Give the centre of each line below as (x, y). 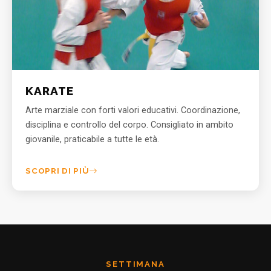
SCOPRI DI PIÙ (57, 171)
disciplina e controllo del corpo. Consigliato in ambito (130, 125)
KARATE (50, 90)
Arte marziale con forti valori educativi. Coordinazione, (133, 111)
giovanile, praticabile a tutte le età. (93, 140)
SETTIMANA (135, 264)
